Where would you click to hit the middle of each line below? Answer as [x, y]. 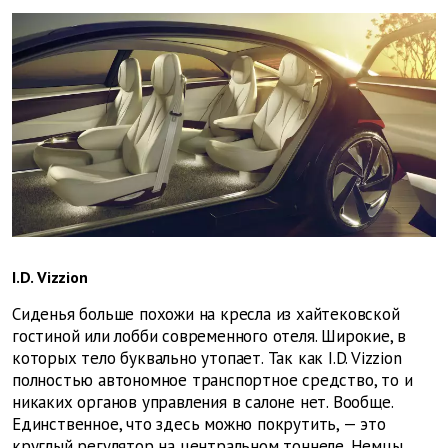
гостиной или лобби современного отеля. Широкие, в [209, 336]
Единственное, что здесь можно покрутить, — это [199, 424]
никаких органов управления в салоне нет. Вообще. [202, 402]
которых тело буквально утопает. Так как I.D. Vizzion [207, 358]
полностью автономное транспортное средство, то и [212, 380]
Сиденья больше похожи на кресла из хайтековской [206, 314]
